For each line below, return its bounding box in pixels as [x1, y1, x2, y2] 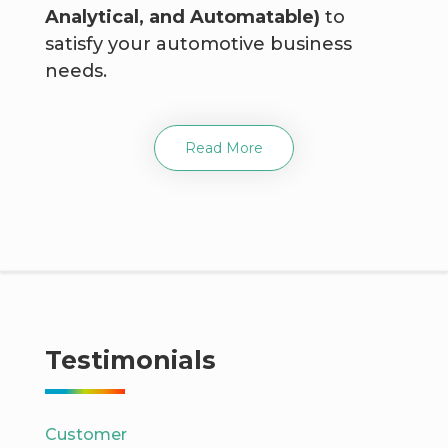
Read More [185, 138, 263, 157]
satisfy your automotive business [44, 32, 352, 55]
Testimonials [44, 344, 216, 375]
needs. [44, 59, 107, 82]
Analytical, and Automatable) [44, 5, 320, 28]
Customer [44, 424, 127, 444]
